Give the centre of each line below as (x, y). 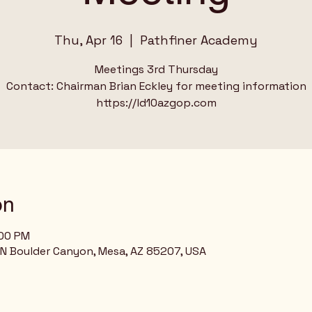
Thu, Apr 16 (88, 40)
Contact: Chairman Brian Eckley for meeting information (156, 86)
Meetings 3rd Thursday (156, 69)
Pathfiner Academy (199, 40)
